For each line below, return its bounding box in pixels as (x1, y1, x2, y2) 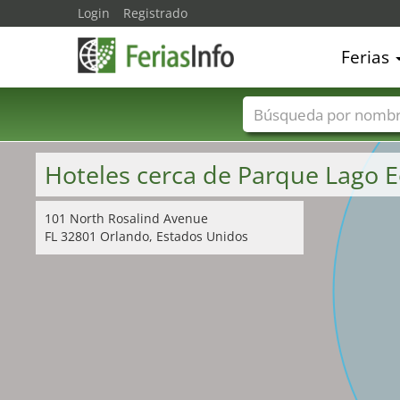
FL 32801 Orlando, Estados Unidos (45, 228, 248, 245)
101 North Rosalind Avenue (45, 210, 208, 227)
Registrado (123, 4, 187, 21)
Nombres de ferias (270, 132, 383, 150)
